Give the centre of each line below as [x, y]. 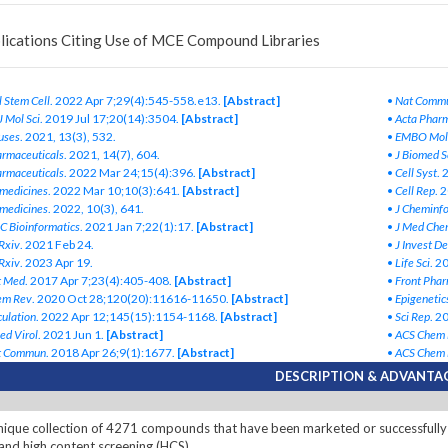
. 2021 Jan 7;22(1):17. [137, 227]
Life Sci [412, 263]
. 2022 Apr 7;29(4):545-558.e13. [135, 101]
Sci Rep [412, 317]
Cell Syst [415, 173]
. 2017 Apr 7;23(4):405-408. [98, 281]
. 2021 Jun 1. [71, 335]
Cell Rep [414, 191]
